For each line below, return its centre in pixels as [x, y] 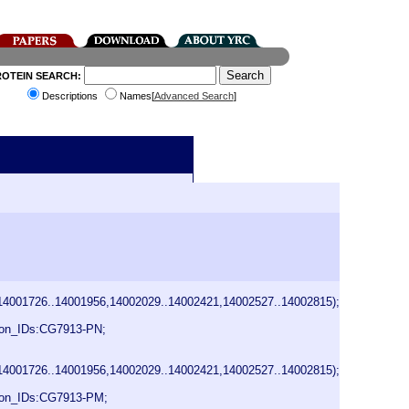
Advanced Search [194, 96]
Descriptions [71, 96]
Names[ [136, 96]
